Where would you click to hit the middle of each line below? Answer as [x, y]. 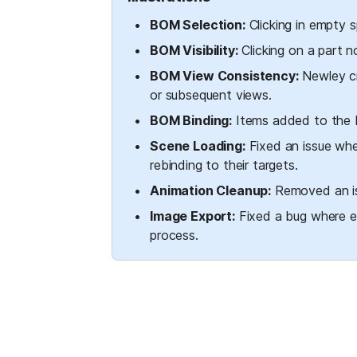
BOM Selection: [198, 25]
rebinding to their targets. [224, 165]
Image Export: [192, 216]
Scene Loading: [198, 146]
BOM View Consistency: [224, 76]
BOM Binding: [191, 120]
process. [174, 235]
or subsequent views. [211, 95]
